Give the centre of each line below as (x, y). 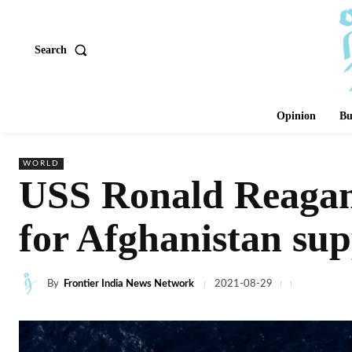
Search (51, 49)
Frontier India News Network (129, 284)
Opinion (296, 116)
